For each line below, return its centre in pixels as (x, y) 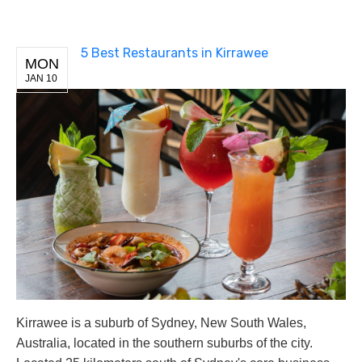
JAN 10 (41, 78)
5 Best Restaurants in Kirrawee (175, 53)
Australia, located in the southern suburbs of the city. (164, 343)
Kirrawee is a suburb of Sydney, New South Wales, (161, 323)
